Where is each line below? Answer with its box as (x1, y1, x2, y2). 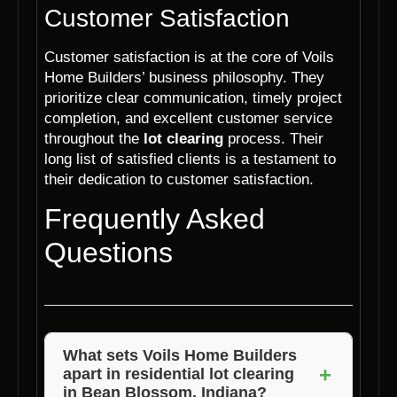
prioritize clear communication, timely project (44, 89, 342, 106)
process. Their (223, 129, 323, 147)
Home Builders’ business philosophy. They (44, 68, 324, 86)
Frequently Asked (44, 203, 265, 236)
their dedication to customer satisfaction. (44, 170, 314, 188)
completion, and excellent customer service (44, 109, 332, 127)
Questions (44, 237, 173, 269)
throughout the (44, 129, 144, 147)
